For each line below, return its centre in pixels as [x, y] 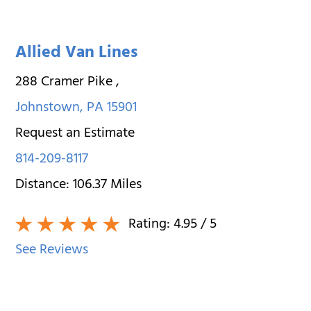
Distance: [44, 185]
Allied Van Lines [77, 54]
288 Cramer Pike [66, 83]
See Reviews [52, 251]
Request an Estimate [75, 134]
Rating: [150, 225]
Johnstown [48, 108]
